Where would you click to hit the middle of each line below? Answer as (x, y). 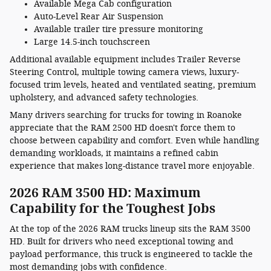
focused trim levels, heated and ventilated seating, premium (133, 85)
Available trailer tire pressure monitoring (119, 29)
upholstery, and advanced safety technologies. (104, 97)
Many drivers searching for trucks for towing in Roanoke (126, 115)
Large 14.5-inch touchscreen (92, 42)
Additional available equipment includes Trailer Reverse (125, 59)
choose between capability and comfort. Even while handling (135, 140)
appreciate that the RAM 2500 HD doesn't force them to (122, 128)
